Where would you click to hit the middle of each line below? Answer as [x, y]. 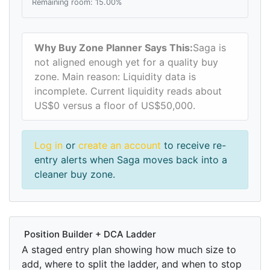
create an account [120, 146]
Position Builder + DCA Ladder [89, 234]
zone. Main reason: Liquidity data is [115, 77]
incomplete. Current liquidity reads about [128, 91]
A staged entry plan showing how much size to [129, 250]
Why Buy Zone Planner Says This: [114, 48]
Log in [49, 146]
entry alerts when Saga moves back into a [131, 160]
